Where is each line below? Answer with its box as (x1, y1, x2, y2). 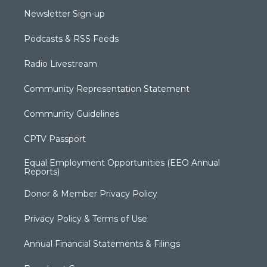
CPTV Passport (24, 133, 86, 144)
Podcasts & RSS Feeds (24, 33, 119, 44)
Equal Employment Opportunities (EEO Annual (24, 157, 220, 168)
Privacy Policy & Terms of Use (24, 213, 147, 224)
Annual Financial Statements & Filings (24, 238, 180, 249)
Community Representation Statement (24, 83, 190, 94)
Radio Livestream (24, 58, 97, 69)
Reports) (24, 166, 60, 177)
